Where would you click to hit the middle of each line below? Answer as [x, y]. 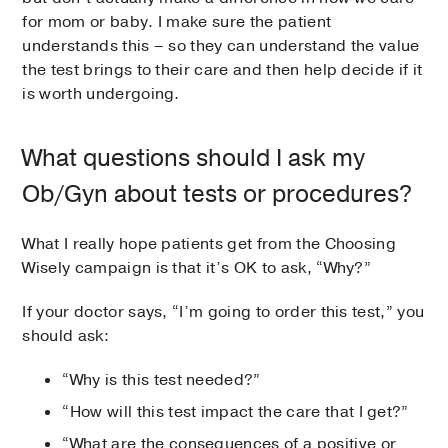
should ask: [65, 335]
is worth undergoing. [101, 93]
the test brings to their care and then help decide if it [222, 69]
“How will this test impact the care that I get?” [235, 411]
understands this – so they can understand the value [221, 45]
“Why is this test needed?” [161, 379]
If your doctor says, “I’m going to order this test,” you [223, 311]
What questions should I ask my [194, 157]
